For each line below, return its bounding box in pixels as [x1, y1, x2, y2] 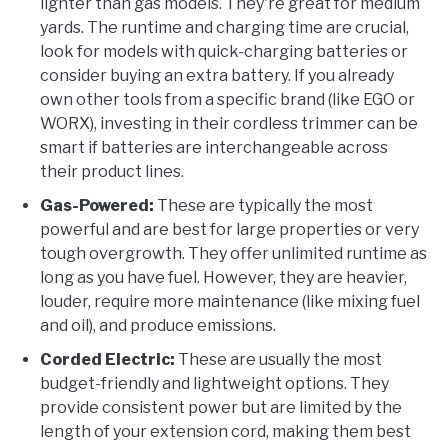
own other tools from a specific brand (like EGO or [40, 90, 415, 110]
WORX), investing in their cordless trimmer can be [40, 114, 418, 134]
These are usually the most [175, 350, 382, 370]
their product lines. [40, 162, 184, 182]
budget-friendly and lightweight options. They [40, 374, 389, 394]
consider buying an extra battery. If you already [40, 66, 394, 86]
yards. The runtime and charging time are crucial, [40, 18, 409, 38]
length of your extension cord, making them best [40, 422, 411, 442]
